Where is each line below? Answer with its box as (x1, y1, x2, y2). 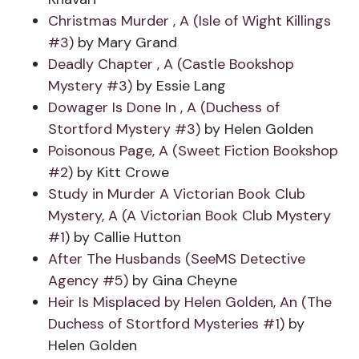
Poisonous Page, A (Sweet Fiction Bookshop (48, 141, 338, 160)
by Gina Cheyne (128, 271, 237, 290)
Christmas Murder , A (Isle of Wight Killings (48, 11, 331, 30)
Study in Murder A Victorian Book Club (48, 184, 305, 204)
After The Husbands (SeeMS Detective (48, 249, 305, 268)
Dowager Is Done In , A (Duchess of (48, 98, 280, 117)
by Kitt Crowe (73, 163, 169, 182)
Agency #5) (48, 271, 128, 290)
